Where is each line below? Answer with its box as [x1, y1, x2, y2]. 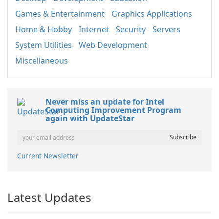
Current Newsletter [17, 151, 79, 160]
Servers [153, 24, 180, 35]
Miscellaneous [15, 55, 68, 66]
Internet [79, 24, 109, 35]
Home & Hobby [15, 24, 72, 35]
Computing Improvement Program [45, 105, 181, 115]
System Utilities [15, 40, 72, 50]
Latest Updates [7, 189, 91, 205]
